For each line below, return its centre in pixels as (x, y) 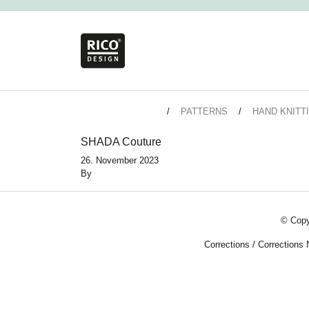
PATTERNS (204, 112)
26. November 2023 (120, 161)
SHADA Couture (121, 142)
